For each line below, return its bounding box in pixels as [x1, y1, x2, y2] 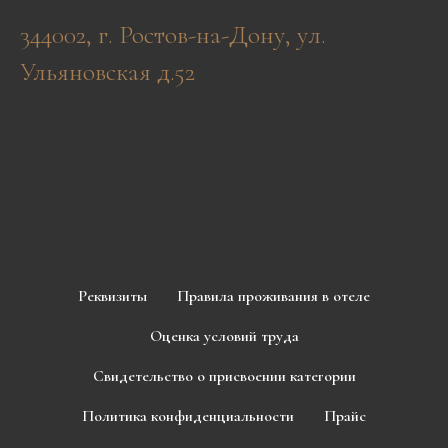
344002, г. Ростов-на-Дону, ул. [20, 19, 326, 50]
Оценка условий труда [149, 326, 299, 346]
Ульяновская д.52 [20, 56, 195, 87]
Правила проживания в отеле [177, 286, 370, 306]
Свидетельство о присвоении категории [92, 366, 356, 386]
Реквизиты [78, 286, 147, 306]
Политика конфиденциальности [82, 406, 294, 426]
